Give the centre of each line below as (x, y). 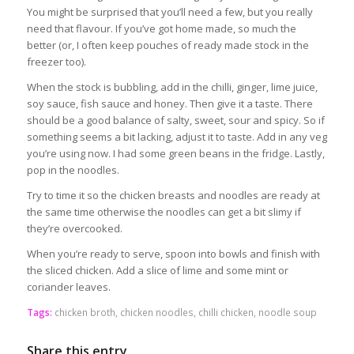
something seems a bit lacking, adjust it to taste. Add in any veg (177, 136)
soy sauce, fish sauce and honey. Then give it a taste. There (169, 103)
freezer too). (56, 61)
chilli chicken (226, 312)
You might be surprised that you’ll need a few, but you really (169, 11)
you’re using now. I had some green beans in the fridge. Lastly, (175, 153)
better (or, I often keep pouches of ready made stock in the (168, 45)
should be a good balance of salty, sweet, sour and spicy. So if (175, 120)
